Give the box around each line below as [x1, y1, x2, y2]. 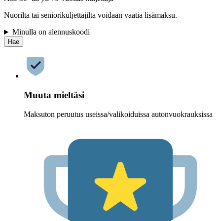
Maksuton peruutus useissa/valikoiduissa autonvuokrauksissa [24, 110, 213, 118]
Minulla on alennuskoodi [12, 28, 90, 37]
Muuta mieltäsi [24, 90, 84, 101]
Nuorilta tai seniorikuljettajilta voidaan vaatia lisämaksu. [4, 11, 177, 20]
